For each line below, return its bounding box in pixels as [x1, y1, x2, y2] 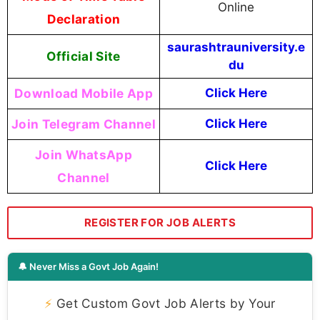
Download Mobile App [14, 86, 154, 101]
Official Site [46, 49, 121, 64]
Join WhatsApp [34, 147, 133, 163]
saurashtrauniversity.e [167, 40, 305, 55]
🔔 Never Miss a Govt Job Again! [18, 261, 159, 273]
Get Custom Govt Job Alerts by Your [52, 296, 276, 311]
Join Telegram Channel [11, 116, 156, 132]
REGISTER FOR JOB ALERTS [84, 216, 236, 230]
